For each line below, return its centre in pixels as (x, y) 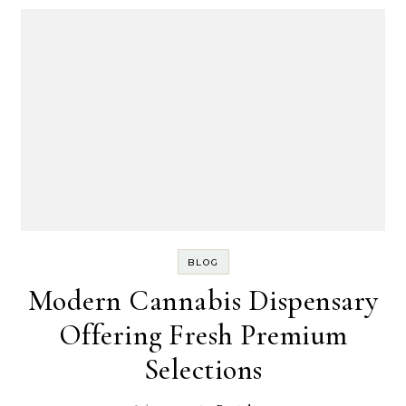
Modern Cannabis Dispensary (203, 300)
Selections (203, 369)
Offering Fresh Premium (203, 335)
